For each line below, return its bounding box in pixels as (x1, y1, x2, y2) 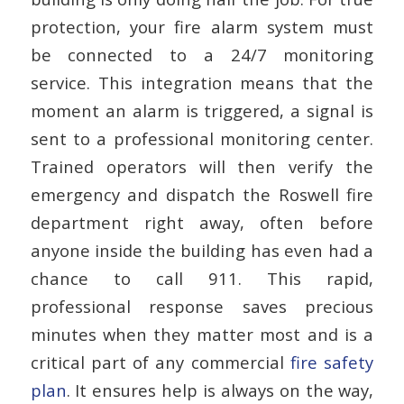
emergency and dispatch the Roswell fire (30, 183, 374, 207)
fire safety (290, 351, 374, 374)
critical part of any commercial (30, 351, 291, 374)
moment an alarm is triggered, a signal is (30, 99, 374, 123)
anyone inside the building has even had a (30, 239, 374, 262)
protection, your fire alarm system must (30, 15, 374, 39)
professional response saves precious (30, 295, 374, 318)
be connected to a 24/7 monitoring (30, 43, 374, 67)
